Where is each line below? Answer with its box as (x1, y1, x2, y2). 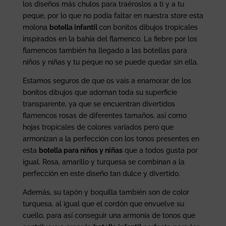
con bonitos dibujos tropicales (98, 23, 198, 31)
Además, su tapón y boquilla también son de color (22, 188, 189, 196)
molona (22, 23, 49, 31)
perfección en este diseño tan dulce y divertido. (22, 169, 180, 178)
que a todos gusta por (122, 146, 198, 154)
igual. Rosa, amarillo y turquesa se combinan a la (22, 157, 185, 166)
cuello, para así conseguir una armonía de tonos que (22, 211, 195, 219)
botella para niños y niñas (38, 146, 123, 154)
